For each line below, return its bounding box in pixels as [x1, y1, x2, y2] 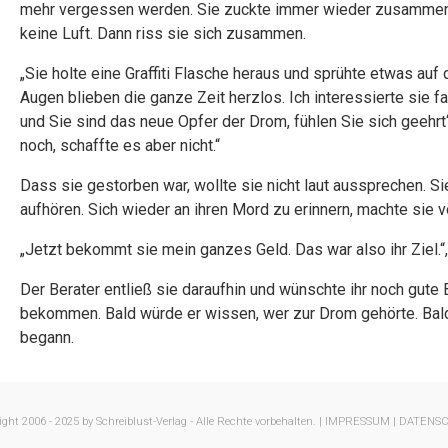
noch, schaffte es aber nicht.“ [20, 136, 220, 155]
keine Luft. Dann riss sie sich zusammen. [20, 24, 306, 43]
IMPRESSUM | [324, 415, 396, 428]
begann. [20, 328, 74, 347]
